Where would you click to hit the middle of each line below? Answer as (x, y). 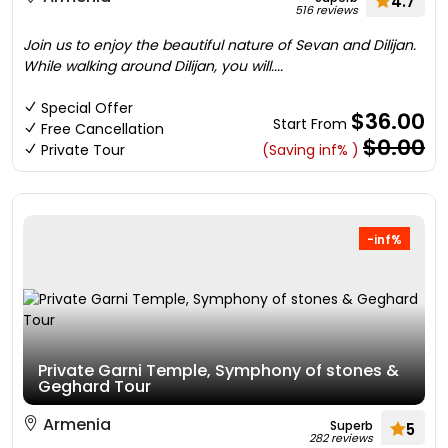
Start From (312, 124)
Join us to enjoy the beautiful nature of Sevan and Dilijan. (219, 45)
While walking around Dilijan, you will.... (153, 66)
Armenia (75, 424)
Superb (351, 425)
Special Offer (87, 108)
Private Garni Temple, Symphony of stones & (218, 370)
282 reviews (341, 438)
